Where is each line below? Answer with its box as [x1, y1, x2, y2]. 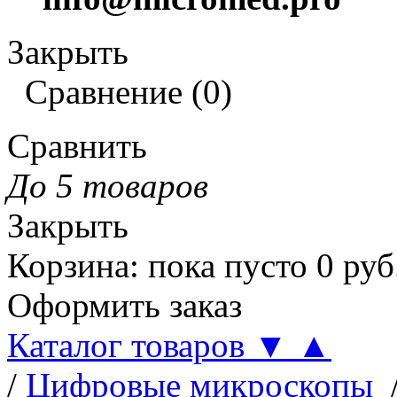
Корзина [7, 246, 129, 284]
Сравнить [7, 127, 147, 165]
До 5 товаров [7, 167, 208, 205]
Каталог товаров [7, 326, 253, 364]
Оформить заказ [7, 286, 242, 324]
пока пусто [148, 246, 307, 284]
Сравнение [25, 73, 183, 111]
